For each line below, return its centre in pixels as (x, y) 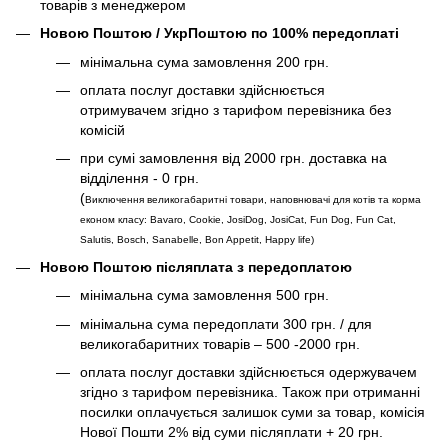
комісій (102, 130)
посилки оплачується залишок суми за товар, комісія (252, 412)
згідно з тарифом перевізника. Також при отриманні (250, 392)
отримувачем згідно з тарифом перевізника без (235, 110)
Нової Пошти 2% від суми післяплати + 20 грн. (231, 432)
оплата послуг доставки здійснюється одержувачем (248, 372)
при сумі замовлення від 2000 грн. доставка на (233, 158)
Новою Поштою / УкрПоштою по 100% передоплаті (219, 33)
